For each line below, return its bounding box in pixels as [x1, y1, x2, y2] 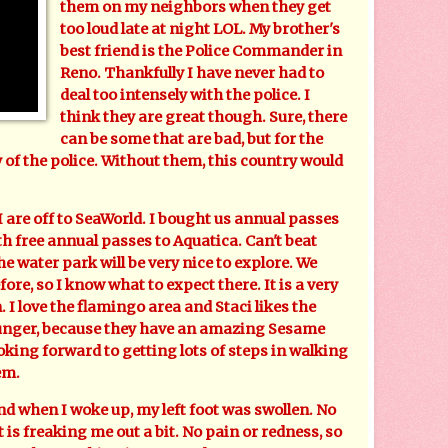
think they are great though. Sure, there [60, 107, 348, 126]
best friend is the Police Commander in [60, 41, 343, 60]
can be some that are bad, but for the [60, 129, 324, 148]
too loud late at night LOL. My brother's [60, 19, 341, 38]
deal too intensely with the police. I [60, 85, 311, 104]
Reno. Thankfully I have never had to [60, 63, 325, 82]
